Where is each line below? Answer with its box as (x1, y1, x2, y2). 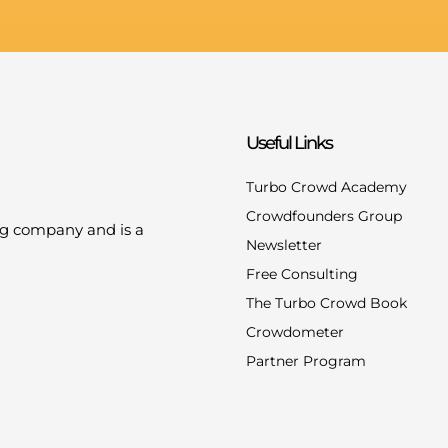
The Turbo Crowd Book (246, 293, 407, 312)
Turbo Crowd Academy (246, 177, 407, 196)
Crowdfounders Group (246, 206, 402, 225)
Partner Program (246, 351, 366, 370)
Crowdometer (246, 322, 344, 341)
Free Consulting (246, 264, 358, 283)
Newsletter (246, 235, 322, 254)
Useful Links (246, 131, 332, 154)
